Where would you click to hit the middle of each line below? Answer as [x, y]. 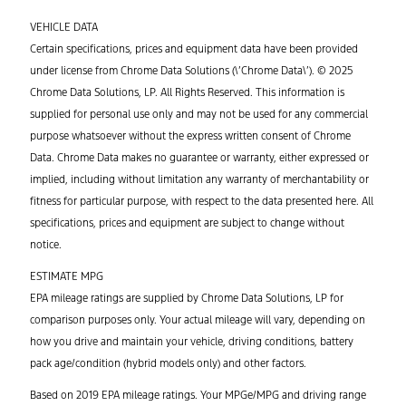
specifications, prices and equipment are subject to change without [187, 222]
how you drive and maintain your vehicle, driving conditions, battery [192, 341]
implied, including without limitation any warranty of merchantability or [199, 179]
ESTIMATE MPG [67, 276]
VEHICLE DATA [64, 27]
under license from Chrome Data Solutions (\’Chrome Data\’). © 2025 [191, 70]
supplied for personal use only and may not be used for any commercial [199, 114]
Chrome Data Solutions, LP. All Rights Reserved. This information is [187, 92]
